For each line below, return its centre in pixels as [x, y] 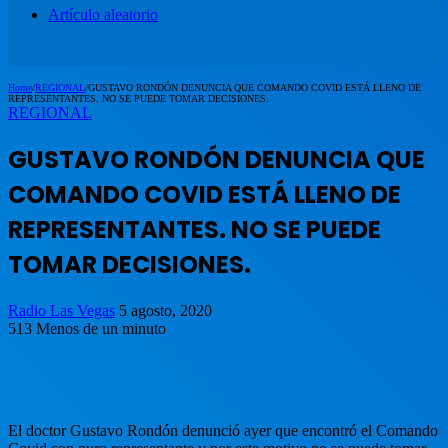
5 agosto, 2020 [165, 310]
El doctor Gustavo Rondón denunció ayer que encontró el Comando [223, 430]
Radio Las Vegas [61, 310]
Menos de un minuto [101, 328]
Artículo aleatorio [103, 14]
